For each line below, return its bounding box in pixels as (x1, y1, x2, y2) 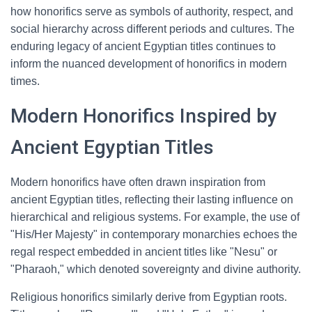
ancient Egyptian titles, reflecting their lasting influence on (10, 194, 293, 205)
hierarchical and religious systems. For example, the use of (10, 211, 299, 223)
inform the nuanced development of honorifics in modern (10, 58, 287, 70)
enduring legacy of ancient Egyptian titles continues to (10, 40, 276, 52)
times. (10, 75, 40, 87)
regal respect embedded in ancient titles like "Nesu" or (10, 246, 277, 258)
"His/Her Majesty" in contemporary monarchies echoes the (10, 228, 297, 240)
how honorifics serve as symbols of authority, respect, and (10, 6, 293, 17)
